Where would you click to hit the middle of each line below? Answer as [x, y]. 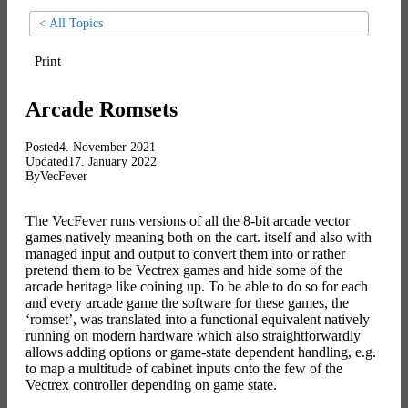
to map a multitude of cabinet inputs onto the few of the [184, 368]
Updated [47, 161]
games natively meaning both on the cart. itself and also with [199, 237]
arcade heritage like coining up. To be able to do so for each [197, 286]
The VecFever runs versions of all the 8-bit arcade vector [188, 220]
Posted [42, 147]
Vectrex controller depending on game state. [151, 384]
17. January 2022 [112, 161]
